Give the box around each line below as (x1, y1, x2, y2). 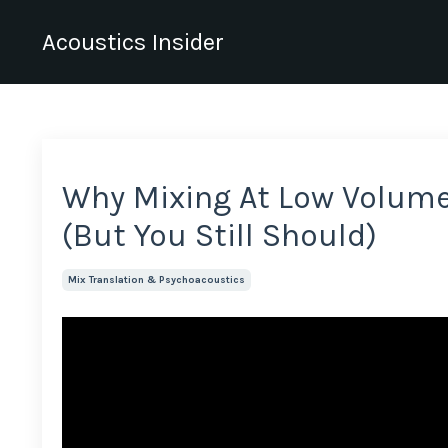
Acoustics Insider (42, 28, 224, 56)
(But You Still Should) (62, 217, 377, 254)
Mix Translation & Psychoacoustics (68, 274, 245, 286)
